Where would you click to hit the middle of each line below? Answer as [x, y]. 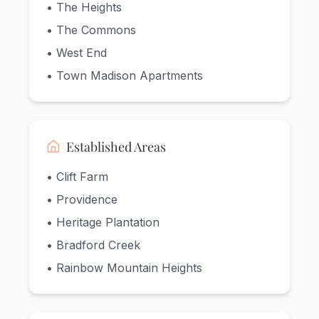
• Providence [82, 200]
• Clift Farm [77, 177]
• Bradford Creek [93, 245]
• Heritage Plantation [103, 223]
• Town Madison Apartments [125, 76]
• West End [77, 53]
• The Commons [91, 30]
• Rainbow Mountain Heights [124, 268]
